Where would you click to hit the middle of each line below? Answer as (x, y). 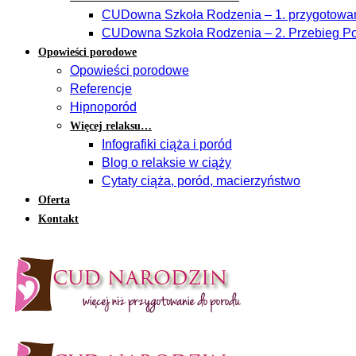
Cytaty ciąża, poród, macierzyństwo (201, 181)
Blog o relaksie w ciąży (166, 163)
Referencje (101, 89)
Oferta (54, 200)
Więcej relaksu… (111, 126)
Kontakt (58, 219)
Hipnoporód (103, 107)
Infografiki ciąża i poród (167, 144)
